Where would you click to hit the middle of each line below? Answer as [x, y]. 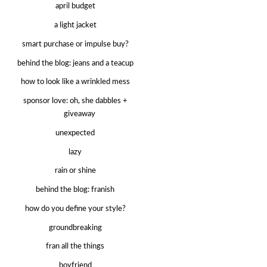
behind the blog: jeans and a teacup [75, 63]
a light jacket [75, 25]
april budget [75, 7]
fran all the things [75, 247]
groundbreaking [75, 228]
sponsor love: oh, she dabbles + [75, 101]
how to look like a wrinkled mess [75, 82]
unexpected [75, 133]
